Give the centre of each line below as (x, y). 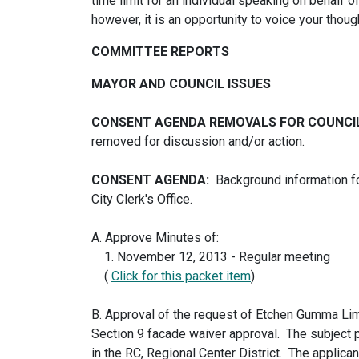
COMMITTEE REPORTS (160, 52)
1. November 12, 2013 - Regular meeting (212, 257)
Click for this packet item (181, 276)
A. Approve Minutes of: (155, 238)
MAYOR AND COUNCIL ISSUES (181, 84)
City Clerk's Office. (143, 199)
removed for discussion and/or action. (198, 141)
